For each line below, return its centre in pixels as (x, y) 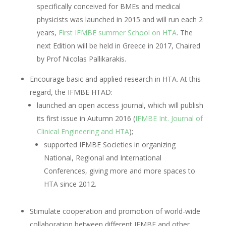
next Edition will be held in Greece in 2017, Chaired (118, 45)
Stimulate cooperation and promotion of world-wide (115, 211)
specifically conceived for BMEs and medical (108, 6)
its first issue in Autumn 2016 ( (86, 118)
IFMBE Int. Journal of (169, 118)
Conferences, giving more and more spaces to (119, 171)
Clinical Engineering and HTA (83, 131)
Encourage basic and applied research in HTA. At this (115, 79)
